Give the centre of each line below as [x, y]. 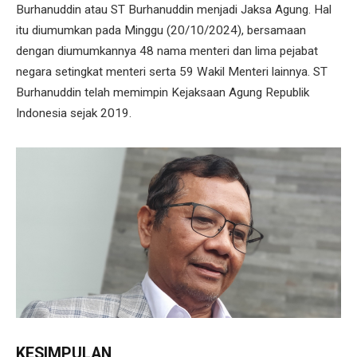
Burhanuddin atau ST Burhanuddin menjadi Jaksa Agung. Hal [174, 9]
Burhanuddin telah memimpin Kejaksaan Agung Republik [163, 92]
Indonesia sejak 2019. [74, 113]
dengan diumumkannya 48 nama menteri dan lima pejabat [167, 51]
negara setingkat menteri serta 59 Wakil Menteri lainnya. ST [172, 71]
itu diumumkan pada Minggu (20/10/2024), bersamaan [161, 30]
